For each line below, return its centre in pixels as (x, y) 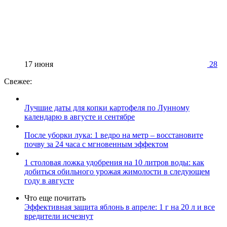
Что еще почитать (55, 198)
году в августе (49, 180)
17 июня (39, 64)
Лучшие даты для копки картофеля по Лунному (107, 107)
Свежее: (18, 81)
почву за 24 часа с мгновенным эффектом (96, 144)
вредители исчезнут (59, 216)
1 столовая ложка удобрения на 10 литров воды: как (114, 162)
